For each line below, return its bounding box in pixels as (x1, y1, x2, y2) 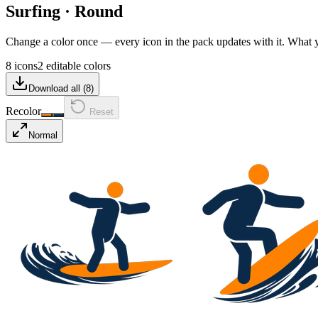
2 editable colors (38, 59, 111, 72)
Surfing (6, 1, 60, 21)
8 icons (6, 59, 38, 72)
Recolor (6, 104, 41, 117)
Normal (28, 129, 57, 141)
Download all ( (28, 82, 86, 94)
